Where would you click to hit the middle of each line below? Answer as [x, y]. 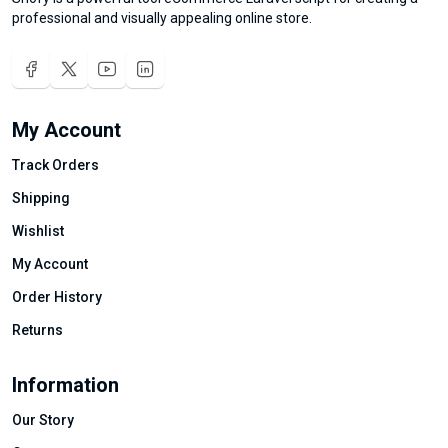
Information [65, 385]
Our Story [43, 420]
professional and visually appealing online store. [162, 18]
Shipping [41, 198]
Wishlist [38, 231]
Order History [57, 297]
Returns [37, 330]
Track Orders [55, 165]
